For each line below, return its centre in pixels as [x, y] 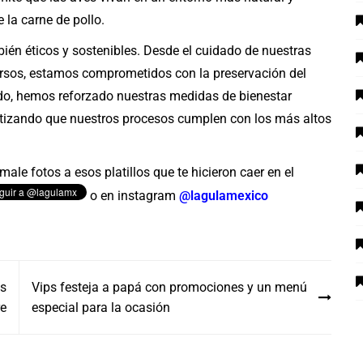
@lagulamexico [224, 196]
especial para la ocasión [101, 308]
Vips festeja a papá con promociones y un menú [169, 288]
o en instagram [133, 196]
